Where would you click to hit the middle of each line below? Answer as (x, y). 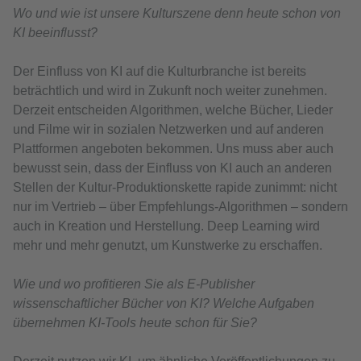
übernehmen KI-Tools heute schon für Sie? (135, 322)
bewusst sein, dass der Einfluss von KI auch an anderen (172, 168)
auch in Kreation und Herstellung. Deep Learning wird (166, 226)
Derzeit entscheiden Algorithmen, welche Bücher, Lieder (173, 110)
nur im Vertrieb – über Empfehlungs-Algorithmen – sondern (180, 206)
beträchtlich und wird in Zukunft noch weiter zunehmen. (170, 90)
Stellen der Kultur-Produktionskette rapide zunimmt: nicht (175, 187)
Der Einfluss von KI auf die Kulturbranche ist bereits (160, 71)
